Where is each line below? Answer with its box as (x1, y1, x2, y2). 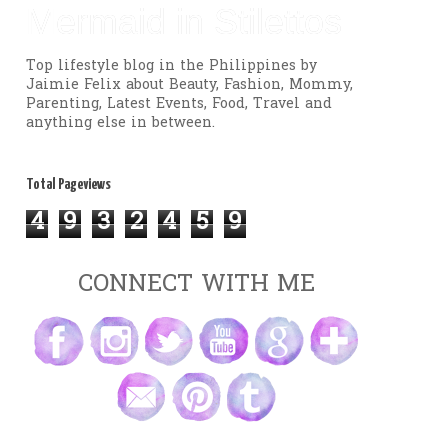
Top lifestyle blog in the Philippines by (26, 55, 317, 77)
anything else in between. (26, 112, 215, 134)
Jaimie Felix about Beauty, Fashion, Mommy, (26, 74, 353, 96)
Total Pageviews (26, 176, 111, 192)
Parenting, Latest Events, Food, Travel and (26, 93, 332, 115)
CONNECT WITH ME (77, 267, 315, 303)
